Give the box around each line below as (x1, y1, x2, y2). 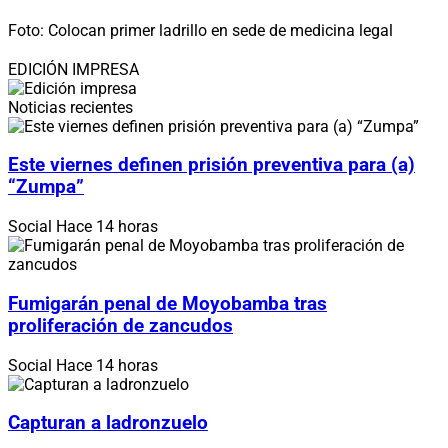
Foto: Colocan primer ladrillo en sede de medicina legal (8, 20, 393, 40)
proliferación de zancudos (8, 314, 233, 337)
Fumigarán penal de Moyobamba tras (8, 292, 327, 315)
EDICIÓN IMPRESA (8, 59, 139, 79)
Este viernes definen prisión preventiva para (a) (8, 154, 415, 177)
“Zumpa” (8, 176, 84, 199)
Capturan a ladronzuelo (8, 412, 208, 435)
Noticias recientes (8, 97, 133, 117)
